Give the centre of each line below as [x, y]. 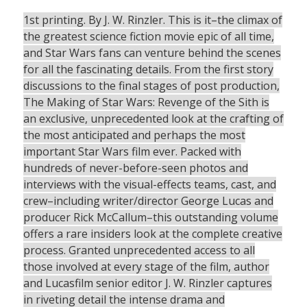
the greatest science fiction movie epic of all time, [148, 37]
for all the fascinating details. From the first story [148, 70]
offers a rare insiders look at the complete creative [152, 234]
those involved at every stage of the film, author [146, 267]
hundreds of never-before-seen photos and [135, 168]
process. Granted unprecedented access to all [139, 250]
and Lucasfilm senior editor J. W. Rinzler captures [147, 283]
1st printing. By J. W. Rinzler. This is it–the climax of [152, 20]
